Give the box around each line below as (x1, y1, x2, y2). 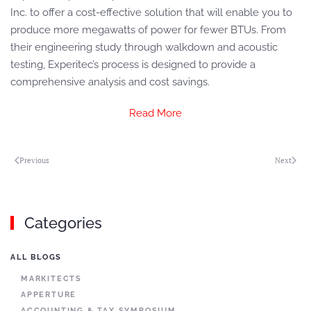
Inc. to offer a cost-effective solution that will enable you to (10, 6, 292, 19)
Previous (19, 155, 49, 165)
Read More (129, 107, 182, 119)
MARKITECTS (21, 274, 82, 283)
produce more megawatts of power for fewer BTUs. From (10, 24, 286, 36)
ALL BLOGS (10, 253, 62, 262)
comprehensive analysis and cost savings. (10, 76, 210, 88)
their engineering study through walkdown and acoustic (10, 41, 278, 53)
